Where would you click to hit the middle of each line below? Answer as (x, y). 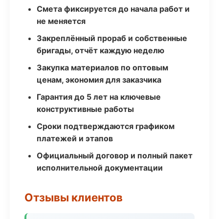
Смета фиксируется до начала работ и (113, 9)
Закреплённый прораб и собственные (112, 38)
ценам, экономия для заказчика (99, 80)
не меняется (61, 21)
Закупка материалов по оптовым (102, 67)
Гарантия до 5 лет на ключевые (99, 97)
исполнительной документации (100, 168)
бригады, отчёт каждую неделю (100, 50)
